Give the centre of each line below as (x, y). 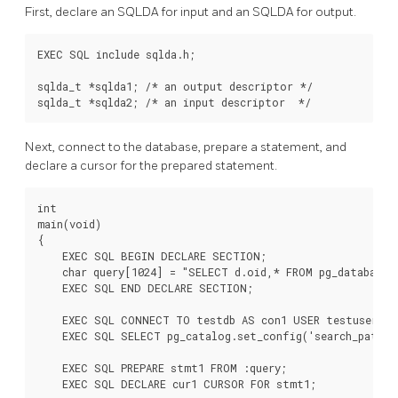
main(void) (69, 224)
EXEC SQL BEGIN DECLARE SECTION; (152, 256)
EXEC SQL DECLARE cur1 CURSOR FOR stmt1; (177, 384)
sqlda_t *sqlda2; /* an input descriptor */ (174, 103)
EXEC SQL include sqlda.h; (116, 55)
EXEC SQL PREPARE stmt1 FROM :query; (162, 368)
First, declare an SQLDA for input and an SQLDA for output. (191, 12)
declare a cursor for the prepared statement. (151, 166)
